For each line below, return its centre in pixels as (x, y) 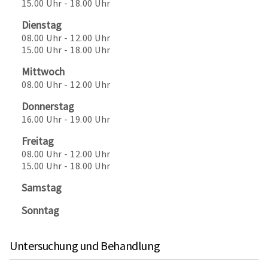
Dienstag (42, 25)
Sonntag (40, 210)
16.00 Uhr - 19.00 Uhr (66, 119)
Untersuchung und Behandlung (85, 246)
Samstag (42, 188)
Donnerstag (48, 106)
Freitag (38, 141)
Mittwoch (43, 71)
